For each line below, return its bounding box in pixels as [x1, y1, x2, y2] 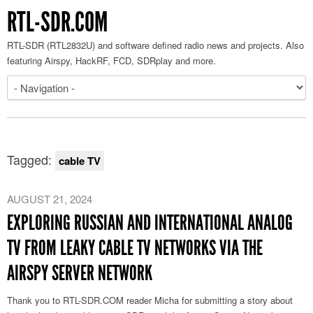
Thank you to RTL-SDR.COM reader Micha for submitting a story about [7, 293, 293, 307]
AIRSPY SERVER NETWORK [7, 261, 152, 286]
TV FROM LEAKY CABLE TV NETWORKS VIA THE [7, 235, 263, 261]
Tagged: [7, 150, 55, 168]
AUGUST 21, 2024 [7, 191, 92, 206]
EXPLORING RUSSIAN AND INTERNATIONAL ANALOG [7, 210, 293, 235]
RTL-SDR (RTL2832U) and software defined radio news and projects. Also [7, 38, 304, 52]
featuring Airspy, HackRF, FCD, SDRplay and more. [7, 54, 216, 67]
